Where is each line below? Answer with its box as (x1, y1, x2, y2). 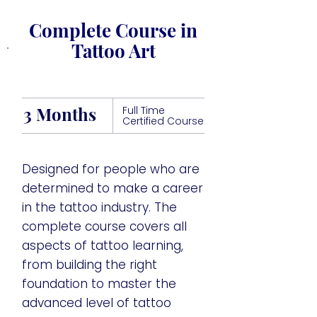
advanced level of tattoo (22, 294, 171, 311)
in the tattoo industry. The (22, 199, 177, 216)
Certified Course (122, 114, 204, 128)
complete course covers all (22, 218, 187, 235)
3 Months (23, 103, 96, 125)
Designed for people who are (22, 161, 200, 178)
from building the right (22, 256, 157, 273)
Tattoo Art (71, 38, 156, 63)
